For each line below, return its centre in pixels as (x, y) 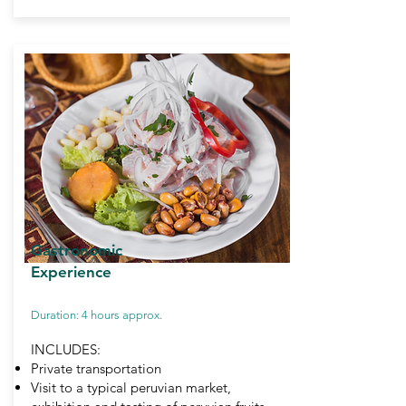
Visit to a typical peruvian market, (131, 387)
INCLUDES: (68, 349)
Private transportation (96, 368)
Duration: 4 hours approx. (97, 315)
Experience (71, 272)
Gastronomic (77, 250)
